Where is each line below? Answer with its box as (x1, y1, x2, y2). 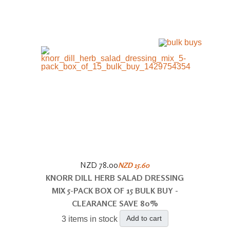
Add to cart (126, 214, 162, 222)
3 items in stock (61, 214, 118, 223)
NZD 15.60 (118, 160, 150, 169)
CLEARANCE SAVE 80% (71, 198, 158, 208)
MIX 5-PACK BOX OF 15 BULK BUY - (51, 185, 178, 196)
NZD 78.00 (80, 159, 119, 170)
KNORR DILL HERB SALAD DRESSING (46, 172, 184, 183)
